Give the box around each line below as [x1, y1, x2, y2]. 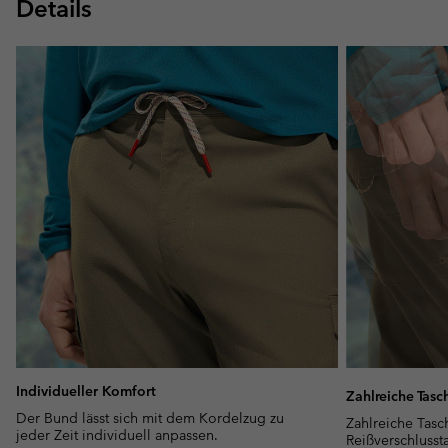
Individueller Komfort [16, 382, 156, 401]
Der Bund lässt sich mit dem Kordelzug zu [16, 409, 284, 428]
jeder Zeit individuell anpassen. [16, 426, 218, 445]
